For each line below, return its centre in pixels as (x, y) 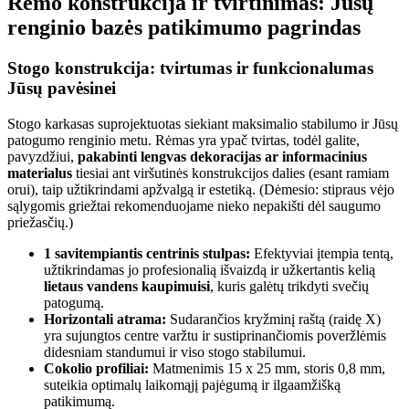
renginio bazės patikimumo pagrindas (184, 28)
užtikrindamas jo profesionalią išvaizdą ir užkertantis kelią (210, 269)
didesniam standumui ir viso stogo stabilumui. (175, 351)
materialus (40, 173)
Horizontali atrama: (105, 319)
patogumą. (74, 302)
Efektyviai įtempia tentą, (322, 253)
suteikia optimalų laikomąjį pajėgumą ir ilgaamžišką (192, 384)
